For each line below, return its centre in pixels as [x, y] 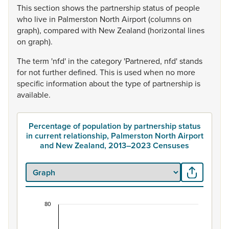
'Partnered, [144, 61]
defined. [84, 72]
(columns [165, 19]
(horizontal [168, 30]
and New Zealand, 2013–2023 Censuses [114, 145]
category [107, 61]
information [67, 83]
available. [34, 95]
